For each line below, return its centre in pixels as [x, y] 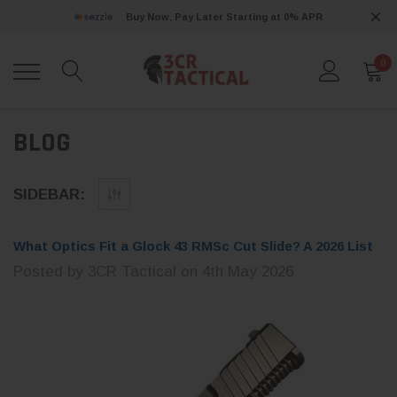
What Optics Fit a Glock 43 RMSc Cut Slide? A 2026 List [193, 246]
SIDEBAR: [49, 195]
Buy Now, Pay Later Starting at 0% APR [224, 17]
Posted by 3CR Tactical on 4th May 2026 [153, 272]
